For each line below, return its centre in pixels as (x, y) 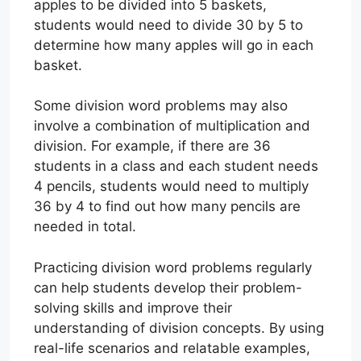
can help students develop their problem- (168, 287)
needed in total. (85, 227)
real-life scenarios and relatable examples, (172, 348)
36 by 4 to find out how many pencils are (167, 207)
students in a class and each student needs (176, 166)
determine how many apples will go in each (174, 45)
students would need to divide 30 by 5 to (168, 25)
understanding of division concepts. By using (179, 328)
